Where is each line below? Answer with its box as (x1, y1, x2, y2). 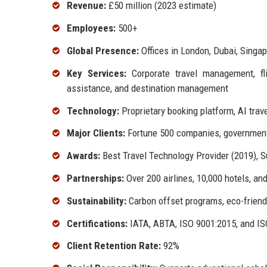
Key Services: (67, 67, 127, 79)
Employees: (67, 22, 116, 35)
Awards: (67, 150, 100, 162)
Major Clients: (67, 127, 125, 139)
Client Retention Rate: (67, 240, 161, 252)
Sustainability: (67, 194, 126, 207)
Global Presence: (67, 45, 139, 57)
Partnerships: (67, 172, 124, 185)
